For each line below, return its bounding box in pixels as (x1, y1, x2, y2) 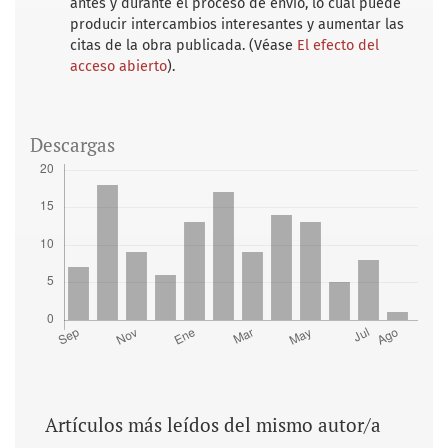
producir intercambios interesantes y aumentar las (70, 15, 404, 33)
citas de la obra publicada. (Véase (70, 36, 297, 54)
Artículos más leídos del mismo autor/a (45, 411, 381, 437)
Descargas (30, 131, 115, 157)
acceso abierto (70, 57, 167, 75)
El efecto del (297, 36, 379, 54)
